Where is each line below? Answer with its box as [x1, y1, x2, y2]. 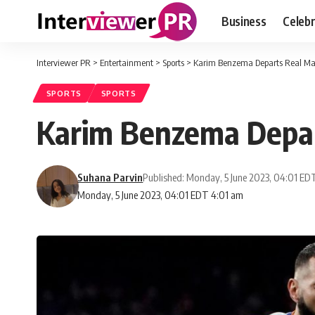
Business [221, 13, 266, 29]
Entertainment [100, 57, 153, 68]
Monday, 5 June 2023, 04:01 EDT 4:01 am [77, 188, 244, 202]
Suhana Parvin [77, 171, 143, 184]
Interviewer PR [37, 57, 91, 68]
